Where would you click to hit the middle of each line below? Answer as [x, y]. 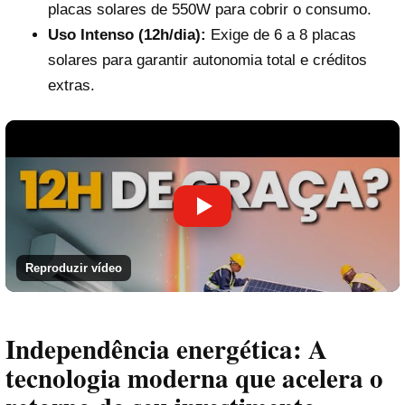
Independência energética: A [166, 348]
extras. [71, 86]
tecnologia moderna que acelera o [194, 377]
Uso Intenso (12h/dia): [127, 35]
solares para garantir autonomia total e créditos [207, 61]
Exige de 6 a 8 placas [281, 35]
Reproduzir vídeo [74, 268]
